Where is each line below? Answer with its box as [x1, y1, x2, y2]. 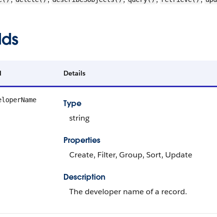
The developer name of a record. [69, 186, 187, 197]
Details [63, 69, 85, 77]
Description [63, 172, 106, 182]
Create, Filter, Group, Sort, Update [69, 150, 192, 160]
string [69, 113, 90, 123]
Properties [63, 135, 100, 145]
